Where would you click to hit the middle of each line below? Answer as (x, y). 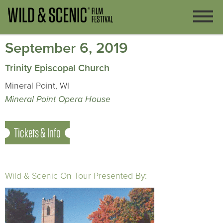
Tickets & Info (37, 133)
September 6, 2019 (66, 48)
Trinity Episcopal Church (57, 68)
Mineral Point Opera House (58, 99)
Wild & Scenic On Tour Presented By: (76, 176)
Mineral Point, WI (37, 86)
